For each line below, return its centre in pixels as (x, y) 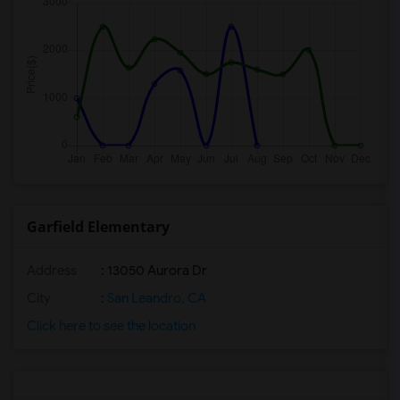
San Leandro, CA (155, 298)
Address (52, 271)
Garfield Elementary (98, 227)
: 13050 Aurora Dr (153, 271)
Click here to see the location (111, 326)
